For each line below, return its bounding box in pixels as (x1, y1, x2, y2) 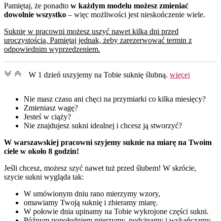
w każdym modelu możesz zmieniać (71, 1, 188, 10)
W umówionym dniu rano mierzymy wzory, (24, 189, 160, 198)
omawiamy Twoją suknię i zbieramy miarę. (24, 198, 158, 207)
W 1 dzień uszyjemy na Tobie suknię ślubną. (29, 70, 170, 79)
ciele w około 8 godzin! (4, 147, 79, 155)
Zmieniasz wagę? (24, 103, 78, 112)
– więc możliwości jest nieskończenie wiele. (66, 10, 205, 19)
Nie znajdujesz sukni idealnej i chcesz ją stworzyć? (24, 121, 182, 130)
